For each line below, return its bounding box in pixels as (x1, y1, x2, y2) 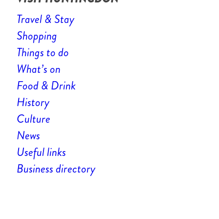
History (16, 94, 49, 111)
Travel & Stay (16, 11, 74, 28)
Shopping (16, 27, 57, 44)
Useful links (16, 144, 66, 161)
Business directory (16, 160, 95, 177)
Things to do (16, 44, 69, 61)
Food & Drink (16, 77, 76, 94)
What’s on (16, 61, 61, 78)
